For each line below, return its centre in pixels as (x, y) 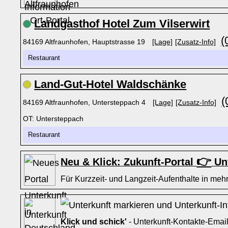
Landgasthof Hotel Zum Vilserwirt (122, 24)
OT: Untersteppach (53, 119)
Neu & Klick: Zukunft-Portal (129, 162)
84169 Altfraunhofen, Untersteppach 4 (85, 102)
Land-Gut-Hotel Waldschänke (110, 84)
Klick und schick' (94, 221)
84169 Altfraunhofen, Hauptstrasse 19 (85, 42)
